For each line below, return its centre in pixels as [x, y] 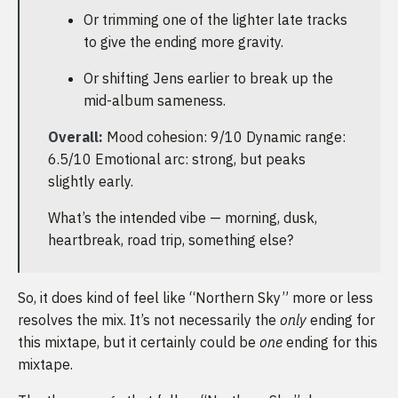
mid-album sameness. [155, 101]
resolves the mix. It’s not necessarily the [149, 320]
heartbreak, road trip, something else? [171, 240]
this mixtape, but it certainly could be [139, 342]
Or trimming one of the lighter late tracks [215, 20]
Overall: [76, 137]
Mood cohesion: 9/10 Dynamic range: [224, 137]
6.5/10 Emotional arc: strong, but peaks [177, 159]
